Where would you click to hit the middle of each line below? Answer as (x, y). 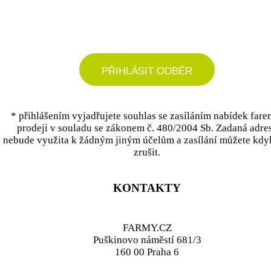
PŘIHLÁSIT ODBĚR (147, 71)
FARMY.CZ (147, 228)
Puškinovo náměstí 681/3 (147, 240)
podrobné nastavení (147, 19)
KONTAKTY (147, 188)
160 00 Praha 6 (147, 252)
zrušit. (147, 152)
